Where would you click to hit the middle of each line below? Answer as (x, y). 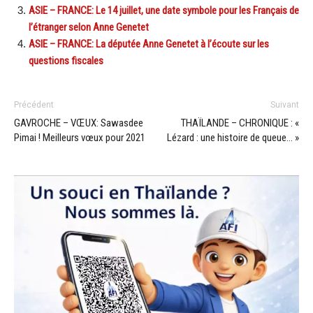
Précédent (34, 105)
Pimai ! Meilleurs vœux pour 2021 (80, 138)
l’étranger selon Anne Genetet (89, 28)
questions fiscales (66, 61)
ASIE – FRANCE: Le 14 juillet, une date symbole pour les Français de (164, 11)
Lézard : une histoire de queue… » (233, 138)
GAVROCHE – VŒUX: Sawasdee (79, 123)
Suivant (285, 105)
